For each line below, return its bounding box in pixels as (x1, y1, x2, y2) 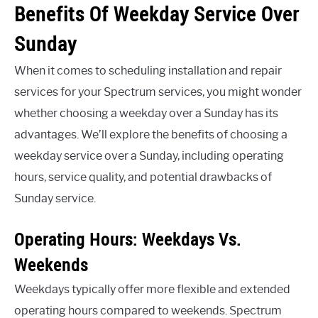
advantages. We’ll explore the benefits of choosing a (14, 127, 287, 141)
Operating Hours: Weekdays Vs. (14, 227, 241, 251)
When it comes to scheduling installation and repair (14, 63, 282, 77)
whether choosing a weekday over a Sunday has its (14, 106, 278, 120)
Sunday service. (14, 191, 96, 205)
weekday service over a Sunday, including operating (14, 148, 284, 163)
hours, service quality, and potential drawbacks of (14, 170, 272, 184)
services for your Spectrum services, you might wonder (14, 84, 302, 99)
